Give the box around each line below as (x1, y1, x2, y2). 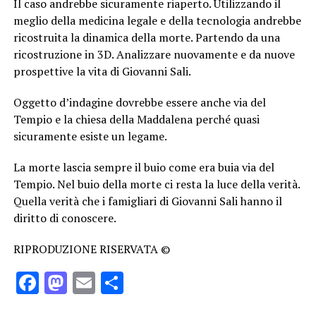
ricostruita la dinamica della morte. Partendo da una (13, 29, 280, 45)
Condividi (123, 269, 212, 296)
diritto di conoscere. (13, 209, 116, 226)
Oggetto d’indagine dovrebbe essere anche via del (13, 94, 266, 110)
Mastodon (66, 269, 166, 296)
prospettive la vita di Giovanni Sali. (13, 63, 191, 79)
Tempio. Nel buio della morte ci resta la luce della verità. (13, 176, 300, 192)
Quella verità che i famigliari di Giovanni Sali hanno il (13, 193, 282, 209)
